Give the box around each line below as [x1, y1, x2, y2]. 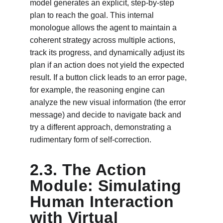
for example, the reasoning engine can [30, 86, 167, 94]
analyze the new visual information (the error [30, 98, 188, 107]
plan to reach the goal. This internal [30, 11, 156, 19]
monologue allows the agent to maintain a [30, 23, 179, 32]
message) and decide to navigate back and [30, 111, 183, 119]
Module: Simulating [30, 177, 187, 195]
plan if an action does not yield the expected [30, 61, 186, 69]
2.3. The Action [30, 161, 152, 179]
